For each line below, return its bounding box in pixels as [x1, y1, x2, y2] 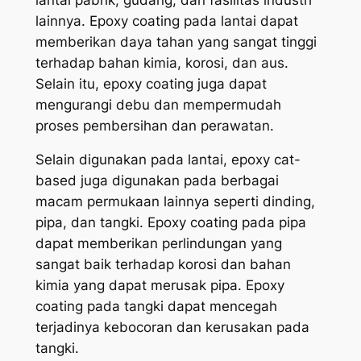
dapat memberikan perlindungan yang [35, 235, 282, 252]
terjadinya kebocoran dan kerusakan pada [35, 319, 309, 336]
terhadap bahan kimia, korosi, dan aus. [35, 54, 288, 71]
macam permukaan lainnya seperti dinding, [35, 193, 315, 210]
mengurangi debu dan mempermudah [35, 96, 281, 113]
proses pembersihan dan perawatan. [35, 117, 274, 134]
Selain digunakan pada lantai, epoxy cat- [35, 151, 301, 168]
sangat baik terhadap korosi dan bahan [35, 256, 291, 273]
